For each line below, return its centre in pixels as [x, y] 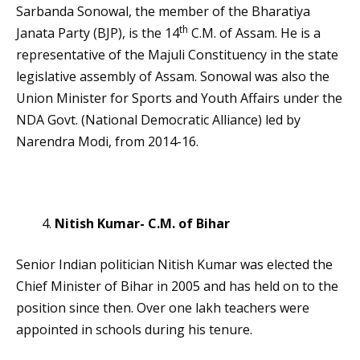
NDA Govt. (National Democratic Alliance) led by [158, 120]
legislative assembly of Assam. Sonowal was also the [173, 77]
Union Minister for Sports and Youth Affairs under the [179, 98]
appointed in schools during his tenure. [134, 330]
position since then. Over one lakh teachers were [163, 308]
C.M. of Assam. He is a [254, 33]
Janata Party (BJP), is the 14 [98, 33]
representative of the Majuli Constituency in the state [177, 55]
